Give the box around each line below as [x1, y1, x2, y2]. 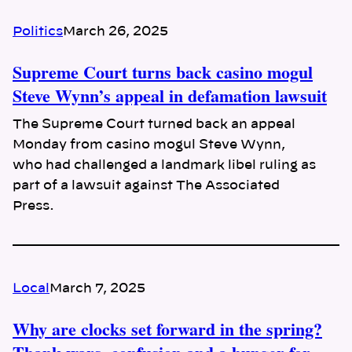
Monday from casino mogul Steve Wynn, [13, 137, 285, 151]
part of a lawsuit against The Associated [13, 178, 280, 192]
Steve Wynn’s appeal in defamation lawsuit [13, 82, 327, 108]
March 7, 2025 [49, 281, 145, 295]
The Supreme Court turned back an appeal [13, 117, 295, 130]
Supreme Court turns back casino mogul [13, 58, 313, 85]
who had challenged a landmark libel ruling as [13, 158, 316, 171]
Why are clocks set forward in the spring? [13, 316, 322, 343]
